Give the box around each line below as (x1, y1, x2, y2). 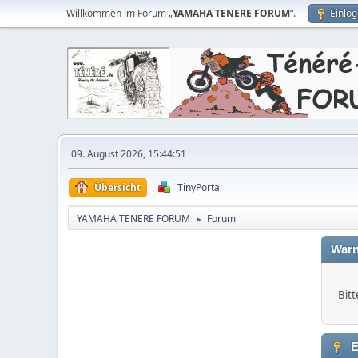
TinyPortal (177, 181, 222, 194)
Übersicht (94, 181, 141, 194)
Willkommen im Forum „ (66, 6, 173, 20)
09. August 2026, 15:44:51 (71, 147, 186, 161)
